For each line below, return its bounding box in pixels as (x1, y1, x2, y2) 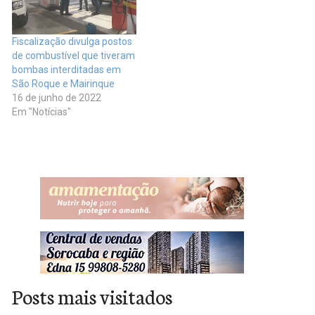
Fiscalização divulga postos (12, 35, 132, 47)
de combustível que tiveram (12, 49, 135, 61)
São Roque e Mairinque (12, 77, 115, 89)
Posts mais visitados (12, 282, 172, 309)
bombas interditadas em (12, 63, 121, 75)
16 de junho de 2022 (12, 91, 101, 103)
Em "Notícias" (12, 105, 71, 117)
